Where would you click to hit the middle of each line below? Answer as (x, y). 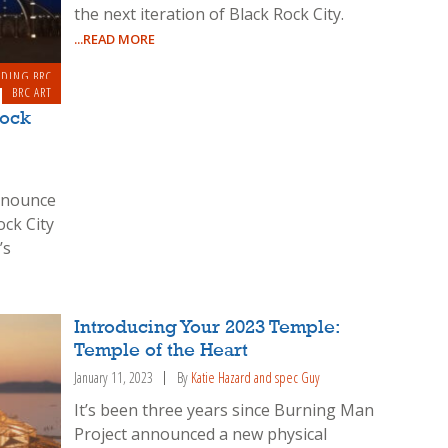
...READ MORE (115, 39)
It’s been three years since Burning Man (224, 410)
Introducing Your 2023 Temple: (207, 328)
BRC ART (31, 91)
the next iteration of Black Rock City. (209, 14)
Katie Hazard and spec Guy (256, 378)
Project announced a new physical (201, 434)
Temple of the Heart (161, 351)
